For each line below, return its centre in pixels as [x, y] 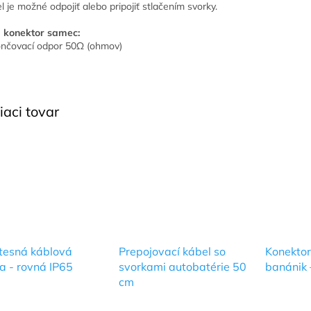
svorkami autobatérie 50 [182, 267]
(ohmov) [103, 46]
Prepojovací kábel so [172, 252]
